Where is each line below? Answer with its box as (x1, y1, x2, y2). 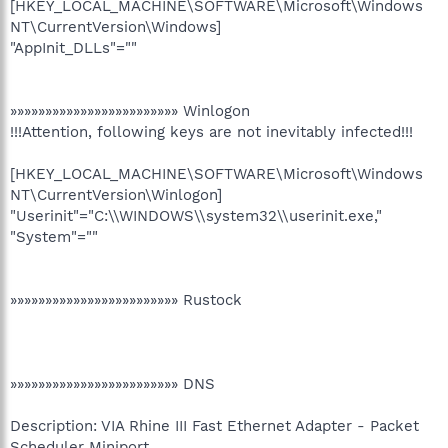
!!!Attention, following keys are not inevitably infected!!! (10, 122, 413, 141)
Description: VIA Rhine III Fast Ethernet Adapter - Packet (10, 416, 419, 435)
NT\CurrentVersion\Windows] (10, 17, 221, 36)
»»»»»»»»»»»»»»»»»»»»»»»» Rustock (10, 290, 242, 309)
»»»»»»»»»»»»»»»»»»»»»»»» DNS (10, 374, 215, 393)
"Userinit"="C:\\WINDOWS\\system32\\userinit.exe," (10, 206, 382, 225)
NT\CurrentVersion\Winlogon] (10, 185, 222, 204)
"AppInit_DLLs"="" (10, 38, 137, 57)
